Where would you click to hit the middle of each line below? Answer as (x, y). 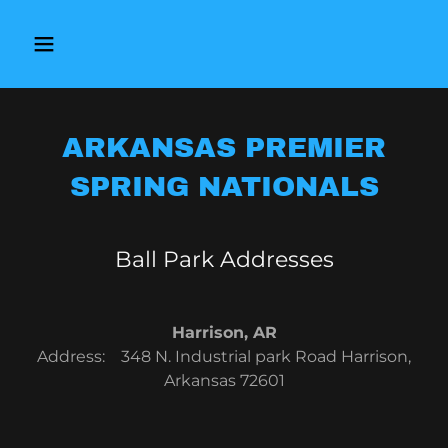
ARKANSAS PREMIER (224, 147)
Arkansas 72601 (224, 380)
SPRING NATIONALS (224, 186)
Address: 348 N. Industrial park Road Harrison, (224, 356)
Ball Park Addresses (224, 259)
